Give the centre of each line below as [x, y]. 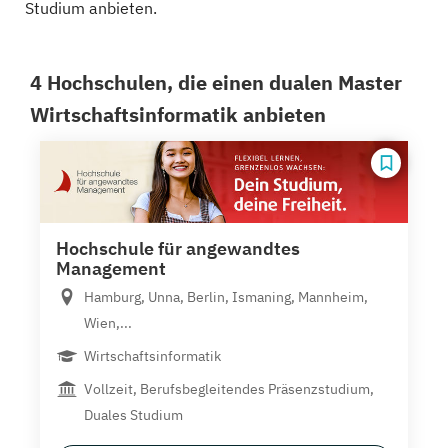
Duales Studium [133, 414]
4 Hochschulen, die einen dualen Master [216, 82]
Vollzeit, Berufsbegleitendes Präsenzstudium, [229, 388]
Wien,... [108, 322]
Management [111, 268]
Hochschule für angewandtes [178, 248]
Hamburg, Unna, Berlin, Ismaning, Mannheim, [226, 296]
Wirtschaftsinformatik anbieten [178, 114]
